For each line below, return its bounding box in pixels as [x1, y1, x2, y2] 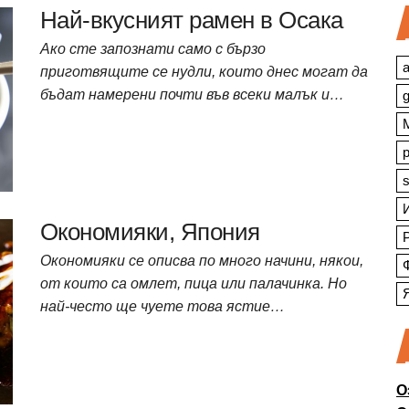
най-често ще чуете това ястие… [40, 299, 285, 314]
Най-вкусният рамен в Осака [40, 5, 343, 34]
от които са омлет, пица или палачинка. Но [40, 276, 347, 291]
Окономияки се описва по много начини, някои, [40, 253, 363, 268]
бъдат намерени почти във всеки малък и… [40, 86, 344, 102]
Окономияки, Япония [40, 218, 260, 246]
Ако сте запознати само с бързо [40, 40, 266, 57]
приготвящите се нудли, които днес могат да [40, 63, 368, 79]
